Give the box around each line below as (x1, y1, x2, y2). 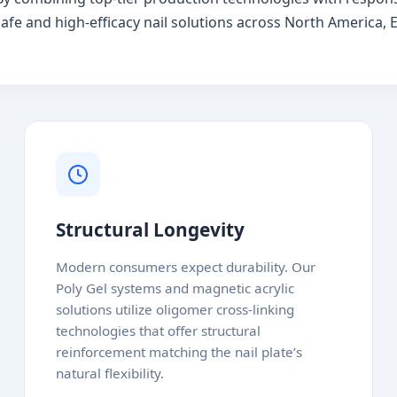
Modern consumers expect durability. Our (56, 258, 316, 276)
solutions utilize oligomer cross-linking (56, 300, 295, 318)
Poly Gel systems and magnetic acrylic (56, 279, 295, 297)
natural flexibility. (56, 364, 165, 382)
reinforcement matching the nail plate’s (56, 343, 303, 361)
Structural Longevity (56, 217, 245, 242)
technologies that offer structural (56, 322, 261, 339)
